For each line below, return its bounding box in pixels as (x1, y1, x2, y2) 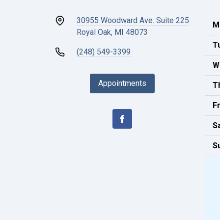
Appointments (98, 79, 146, 88)
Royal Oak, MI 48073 (77, 27, 148, 37)
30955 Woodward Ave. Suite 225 (77, 16, 189, 25)
